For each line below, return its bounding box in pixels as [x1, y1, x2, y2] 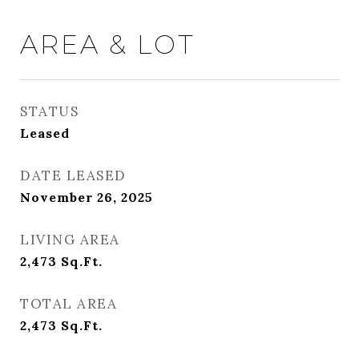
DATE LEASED [20, 167, 127, 184]
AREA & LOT [20, 29, 196, 60]
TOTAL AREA [20, 295, 117, 313]
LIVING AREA [20, 231, 120, 248]
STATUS [20, 103, 79, 120]
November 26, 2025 [20, 189, 153, 205]
